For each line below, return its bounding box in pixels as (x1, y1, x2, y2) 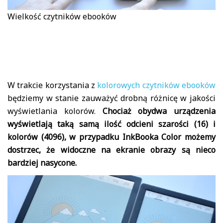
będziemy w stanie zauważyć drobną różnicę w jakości (7, 92, 216, 104)
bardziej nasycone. (7, 157, 77, 168)
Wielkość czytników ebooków (7, 10, 116, 22)
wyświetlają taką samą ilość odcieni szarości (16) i (7, 118, 216, 129)
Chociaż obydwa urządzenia (102, 105, 216, 116)
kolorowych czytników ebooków (97, 79, 216, 91)
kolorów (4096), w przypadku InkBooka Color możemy (7, 131, 216, 142)
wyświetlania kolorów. (7, 105, 103, 116)
